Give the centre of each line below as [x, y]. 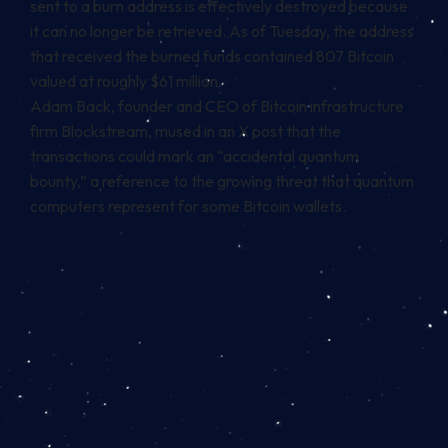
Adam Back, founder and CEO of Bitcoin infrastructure [217, 106]
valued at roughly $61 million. [126, 81]
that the [312, 131]
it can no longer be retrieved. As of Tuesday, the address [222, 31]
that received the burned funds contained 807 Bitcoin [212, 56]
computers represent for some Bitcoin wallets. [188, 206]
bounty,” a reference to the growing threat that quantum [222, 181]
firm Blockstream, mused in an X [141, 131]
